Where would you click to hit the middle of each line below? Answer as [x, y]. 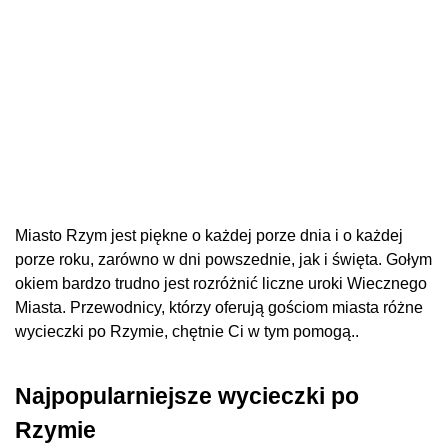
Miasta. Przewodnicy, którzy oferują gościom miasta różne [219, 308]
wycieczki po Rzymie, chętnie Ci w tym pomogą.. [187, 332]
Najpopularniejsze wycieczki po [187, 395]
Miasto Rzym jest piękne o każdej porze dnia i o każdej [209, 236]
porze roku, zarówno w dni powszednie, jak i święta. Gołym [223, 260]
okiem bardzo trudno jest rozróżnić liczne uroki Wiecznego [221, 284]
